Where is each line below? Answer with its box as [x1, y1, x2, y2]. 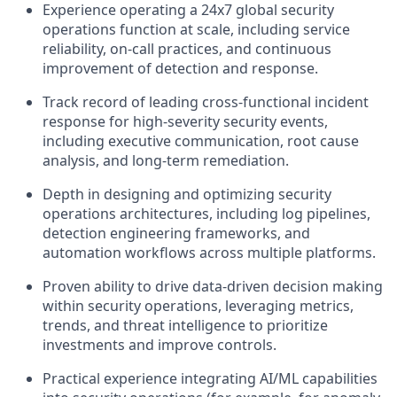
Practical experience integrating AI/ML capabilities [43, 369, 378, 388]
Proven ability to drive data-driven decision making [43, 276, 383, 296]
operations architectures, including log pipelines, [43, 204, 370, 223]
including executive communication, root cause [43, 131, 359, 151]
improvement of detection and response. [43, 58, 318, 78]
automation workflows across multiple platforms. [43, 243, 376, 262]
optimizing [203, 184, 275, 204]
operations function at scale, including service [43, 19, 350, 39]
